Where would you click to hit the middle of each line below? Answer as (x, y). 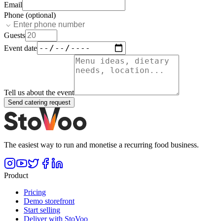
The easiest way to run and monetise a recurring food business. (101, 145)
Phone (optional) (30, 15)
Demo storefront (49, 201)
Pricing (35, 192)
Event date (20, 48)
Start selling (42, 210)
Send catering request (39, 103)
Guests (15, 36)
